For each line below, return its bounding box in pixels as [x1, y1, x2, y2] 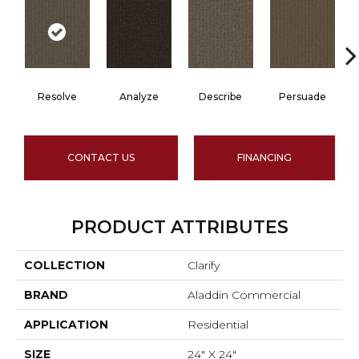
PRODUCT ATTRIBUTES [71, 216, 288, 238]
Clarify [188, 257, 220, 272]
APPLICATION [24, 317, 108, 332]
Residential [188, 317, 248, 332]
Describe [199, 90, 242, 103]
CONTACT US [67, 151, 135, 163]
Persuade [278, 90, 326, 103]
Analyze [119, 90, 159, 103]
